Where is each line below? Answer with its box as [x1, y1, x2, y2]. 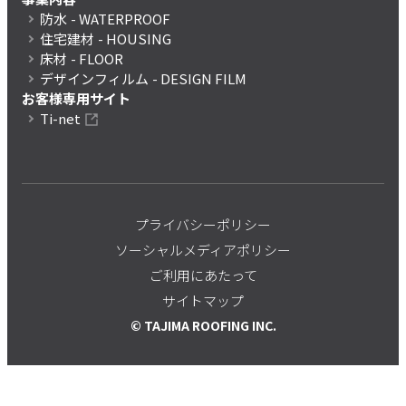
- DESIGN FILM [152, 69, 246, 89]
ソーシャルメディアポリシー [115, 239, 291, 259]
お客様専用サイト [22, 88, 130, 108]
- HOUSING [98, 29, 171, 49]
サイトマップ [162, 290, 244, 310]
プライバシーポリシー [135, 214, 271, 234]
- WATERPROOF [71, 9, 170, 29]
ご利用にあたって [149, 265, 257, 285]
